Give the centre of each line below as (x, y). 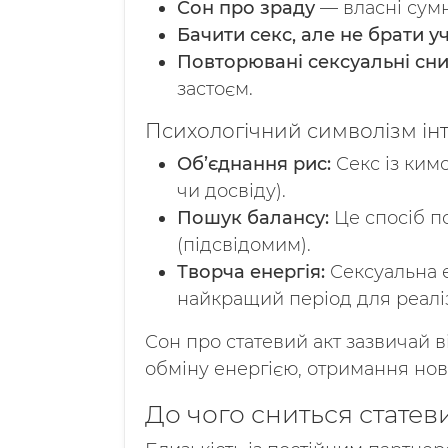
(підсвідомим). (244, 245)
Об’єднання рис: (254, 164)
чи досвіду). (231, 191)
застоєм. (215, 89)
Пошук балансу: (253, 218)
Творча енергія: (251, 272)
